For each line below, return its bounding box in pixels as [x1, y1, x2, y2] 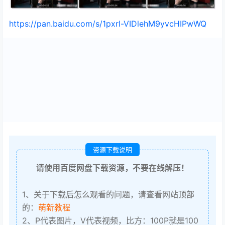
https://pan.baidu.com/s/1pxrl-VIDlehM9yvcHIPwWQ [9, 18, 206, 29]
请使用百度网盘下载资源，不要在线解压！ [36, 163, 189, 173]
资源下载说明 [93, 146, 132, 154]
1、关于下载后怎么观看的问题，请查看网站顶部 [22, 189, 194, 200]
